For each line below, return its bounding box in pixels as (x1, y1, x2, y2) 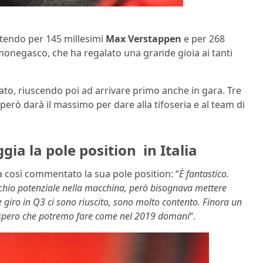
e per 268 (181, 32, 225, 46)
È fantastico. (179, 167, 229, 180)
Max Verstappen (106, 32, 181, 46)
